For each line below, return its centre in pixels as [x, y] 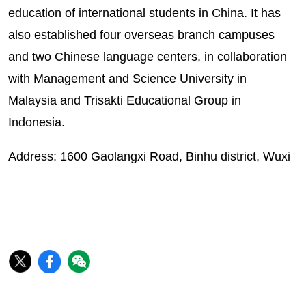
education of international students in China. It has [144, 13]
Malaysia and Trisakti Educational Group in [124, 100]
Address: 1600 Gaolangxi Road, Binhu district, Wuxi [149, 156]
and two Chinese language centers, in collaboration [147, 56]
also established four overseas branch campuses [141, 34]
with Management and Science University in [127, 78]
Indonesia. [36, 122]
